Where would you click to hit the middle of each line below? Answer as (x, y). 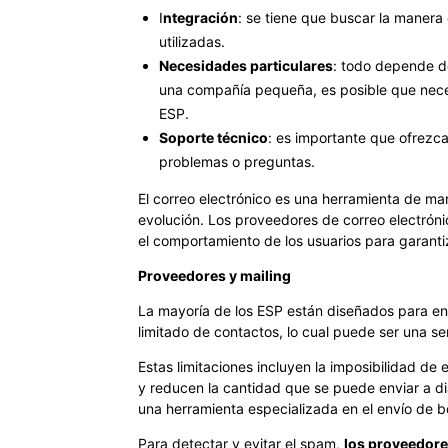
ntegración (200, 17)
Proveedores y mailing (216, 275)
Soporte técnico (213, 137)
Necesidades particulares (246, 65)
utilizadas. (192, 41)
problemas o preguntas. (237, 161)
